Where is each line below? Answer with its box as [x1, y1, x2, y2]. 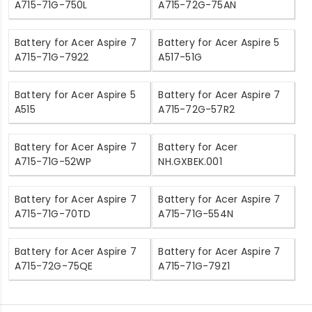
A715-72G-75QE [15, 258, 93, 273]
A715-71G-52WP [15, 154, 92, 169]
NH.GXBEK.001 [158, 154, 222, 169]
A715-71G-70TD [15, 206, 91, 221]
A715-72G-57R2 [158, 102, 235, 116]
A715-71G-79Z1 [158, 258, 231, 273]
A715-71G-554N [158, 206, 234, 221]
